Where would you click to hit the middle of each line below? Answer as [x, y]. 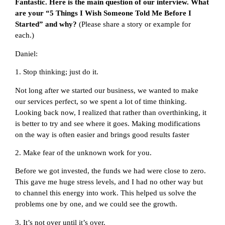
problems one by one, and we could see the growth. [96, 204]
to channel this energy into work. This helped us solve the [106, 193]
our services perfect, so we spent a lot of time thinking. [101, 101]
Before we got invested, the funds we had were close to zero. [110, 171]
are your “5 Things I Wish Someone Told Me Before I [103, 13]
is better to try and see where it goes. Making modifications [108, 123]
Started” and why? [47, 24]
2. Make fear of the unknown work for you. [83, 153]
